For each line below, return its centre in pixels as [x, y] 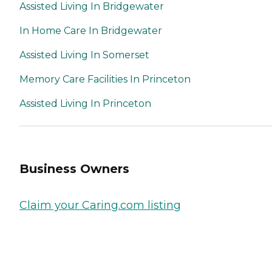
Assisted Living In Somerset [84, 55]
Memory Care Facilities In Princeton [105, 79]
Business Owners [74, 169]
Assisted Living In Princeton [85, 103]
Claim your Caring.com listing [100, 205]
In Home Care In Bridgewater [91, 30]
